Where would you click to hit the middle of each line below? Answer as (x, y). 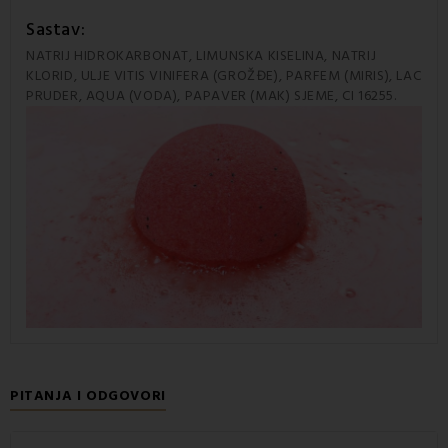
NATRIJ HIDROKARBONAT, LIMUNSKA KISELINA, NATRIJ (201, 55)
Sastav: (56, 29)
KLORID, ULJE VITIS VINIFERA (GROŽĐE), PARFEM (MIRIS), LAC (224, 75)
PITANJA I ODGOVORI (88, 396)
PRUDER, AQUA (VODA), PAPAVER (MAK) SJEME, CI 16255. (211, 95)
